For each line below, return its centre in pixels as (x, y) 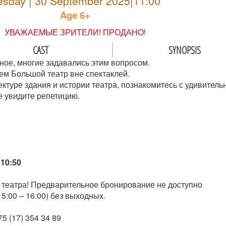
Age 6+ (75, 15)
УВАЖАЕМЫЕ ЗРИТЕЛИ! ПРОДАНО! (75, 32)
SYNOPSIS (184, 50)
